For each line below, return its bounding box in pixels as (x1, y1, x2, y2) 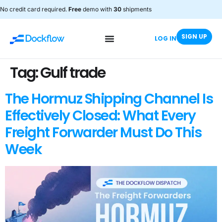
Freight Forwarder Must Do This (5, 123, 201, 142)
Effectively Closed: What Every (5, 106, 195, 125)
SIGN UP (181, 32, 207, 41)
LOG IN (155, 34, 176, 43)
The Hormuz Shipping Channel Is (5, 89, 213, 109)
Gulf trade (40, 62, 105, 83)
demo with (81, 5, 113, 13)
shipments (121, 5, 152, 13)
